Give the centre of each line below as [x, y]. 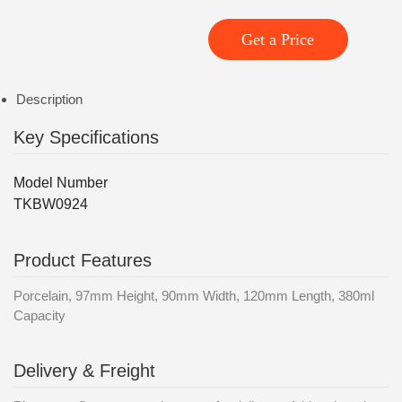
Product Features [83, 260]
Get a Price [278, 39]
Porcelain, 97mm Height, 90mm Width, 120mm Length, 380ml [194, 296]
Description [49, 99]
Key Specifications [86, 137]
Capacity [39, 315]
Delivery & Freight [84, 371]
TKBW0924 [51, 204]
